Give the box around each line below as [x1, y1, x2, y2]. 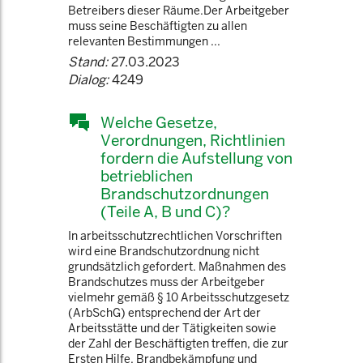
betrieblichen [100, 166, 193, 186]
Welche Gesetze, [100, 113, 217, 132]
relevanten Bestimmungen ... [68, 34, 220, 49]
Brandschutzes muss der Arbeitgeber [68, 275, 265, 289]
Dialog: [68, 71, 109, 88]
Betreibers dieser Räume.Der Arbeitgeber [68, 3, 289, 18]
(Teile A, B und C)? [100, 202, 230, 221]
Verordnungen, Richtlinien [100, 130, 285, 150]
